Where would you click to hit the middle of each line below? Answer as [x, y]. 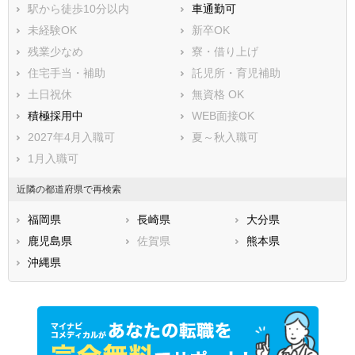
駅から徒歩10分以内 [78, 8]
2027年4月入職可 [71, 137]
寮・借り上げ [225, 51]
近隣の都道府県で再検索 [69, 189]
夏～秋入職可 [225, 137]
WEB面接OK [223, 115]
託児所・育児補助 [237, 73]
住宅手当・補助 [67, 73]
